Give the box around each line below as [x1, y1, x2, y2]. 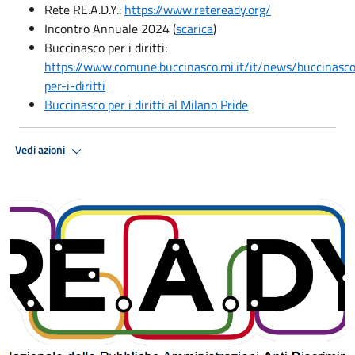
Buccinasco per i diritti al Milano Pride [44, 94, 248, 114]
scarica [176, 18, 213, 38]
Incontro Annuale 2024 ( [44, 18, 176, 38]
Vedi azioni [15, 141, 67, 159]
